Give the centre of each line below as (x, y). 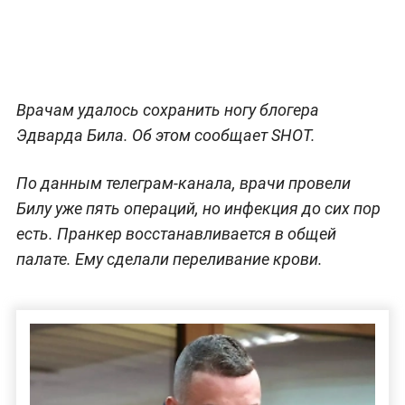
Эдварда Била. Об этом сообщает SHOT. (165, 135)
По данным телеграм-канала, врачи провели (183, 183)
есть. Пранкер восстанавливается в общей (176, 233)
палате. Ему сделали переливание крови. (169, 259)
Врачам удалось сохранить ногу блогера (167, 109)
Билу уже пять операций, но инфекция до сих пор (198, 208)
